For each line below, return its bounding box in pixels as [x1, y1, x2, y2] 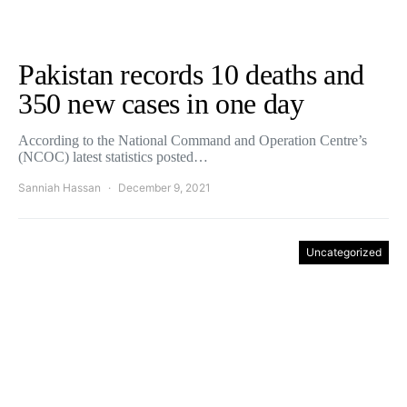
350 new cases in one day [18, 87, 304, 120]
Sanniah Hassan [18, 181, 101, 194]
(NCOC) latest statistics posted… [18, 149, 208, 164]
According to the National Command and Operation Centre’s [18, 133, 367, 148]
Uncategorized [306, 245, 382, 259]
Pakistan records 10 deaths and [18, 58, 365, 91]
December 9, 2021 [118, 181, 211, 194]
